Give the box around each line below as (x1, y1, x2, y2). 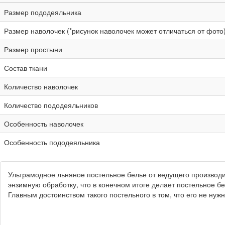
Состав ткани (4, 62, 47, 73)
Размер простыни (4, 44, 62, 54)
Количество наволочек (4, 81, 78, 91)
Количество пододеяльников (4, 99, 98, 110)
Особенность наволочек (4, 118, 83, 129)
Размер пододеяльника (4, 7, 81, 17)
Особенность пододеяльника (4, 137, 100, 147)
